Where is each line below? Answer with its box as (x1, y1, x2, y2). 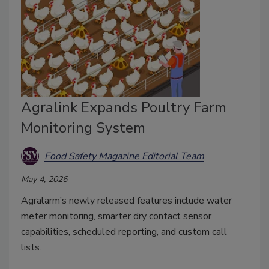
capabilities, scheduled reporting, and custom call (21, 225, 227, 238)
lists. (21, 241, 41, 254)
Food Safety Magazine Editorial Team (44, 149, 204, 163)
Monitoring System (21, 118, 145, 138)
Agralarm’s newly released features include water (21, 194, 232, 207)
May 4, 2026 (21, 174, 67, 185)
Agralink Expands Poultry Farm (21, 98, 226, 117)
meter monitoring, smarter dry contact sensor (21, 210, 211, 223)
